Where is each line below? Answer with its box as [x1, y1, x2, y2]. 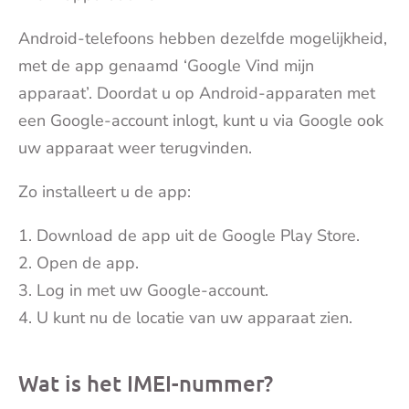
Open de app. [37, 251, 139, 274]
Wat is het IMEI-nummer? [18, 368, 273, 397]
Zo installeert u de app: [18, 180, 191, 203]
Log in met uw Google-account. [37, 278, 268, 301]
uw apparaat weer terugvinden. [18, 136, 252, 159]
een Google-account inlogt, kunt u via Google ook [18, 109, 383, 131]
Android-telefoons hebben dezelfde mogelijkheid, [18, 26, 387, 49]
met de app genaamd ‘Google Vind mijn [18, 54, 314, 77]
